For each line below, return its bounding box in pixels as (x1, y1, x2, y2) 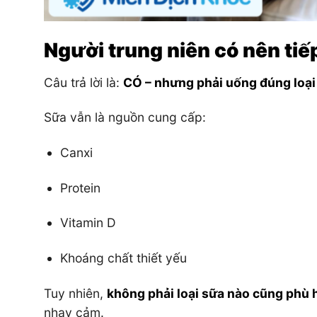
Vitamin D (59, 215, 116, 231)
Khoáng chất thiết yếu (59, 250, 187, 266)
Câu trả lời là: (44, 74, 123, 90)
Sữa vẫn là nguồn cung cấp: (44, 110, 206, 125)
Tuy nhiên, (44, 285, 107, 301)
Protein (59, 180, 100, 195)
